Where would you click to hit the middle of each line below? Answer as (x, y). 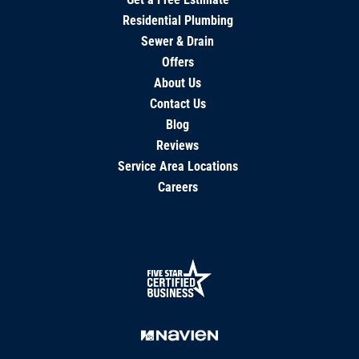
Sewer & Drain (178, 41)
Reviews (178, 145)
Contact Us (177, 103)
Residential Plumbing (177, 20)
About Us (178, 83)
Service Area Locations (177, 166)
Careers (177, 187)
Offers (177, 62)
